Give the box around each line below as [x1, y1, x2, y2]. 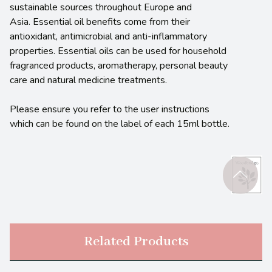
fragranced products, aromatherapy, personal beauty [10, 58, 228, 72]
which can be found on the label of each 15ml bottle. [10, 117, 229, 131]
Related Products [83, 233, 189, 250]
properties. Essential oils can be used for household [10, 44, 226, 58]
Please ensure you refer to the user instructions [10, 102, 209, 116]
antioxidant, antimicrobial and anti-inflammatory [10, 29, 207, 43]
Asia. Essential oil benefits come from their [10, 15, 190, 29]
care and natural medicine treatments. [10, 73, 169, 87]
